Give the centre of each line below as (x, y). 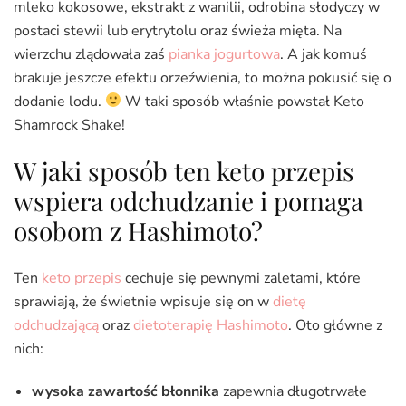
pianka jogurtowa (224, 54)
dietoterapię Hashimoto (211, 325)
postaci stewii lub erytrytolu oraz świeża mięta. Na (178, 30)
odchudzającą (56, 325)
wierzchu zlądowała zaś (91, 54)
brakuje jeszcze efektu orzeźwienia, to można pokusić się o (203, 77)
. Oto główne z (335, 325)
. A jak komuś (324, 54)
